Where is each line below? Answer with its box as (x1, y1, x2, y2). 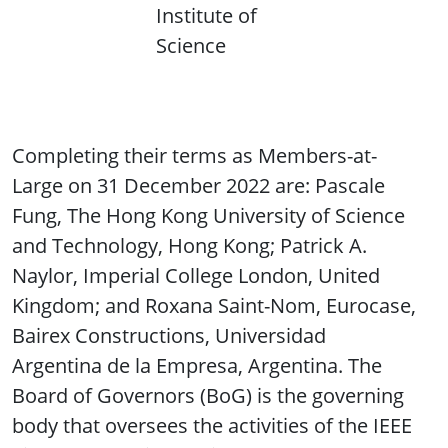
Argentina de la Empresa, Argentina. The (12, 352, 382, 380)
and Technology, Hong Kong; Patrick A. (12, 232, 367, 260)
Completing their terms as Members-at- (12, 142, 377, 170)
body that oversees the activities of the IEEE (12, 412, 412, 440)
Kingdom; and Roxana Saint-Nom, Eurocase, (12, 292, 416, 320)
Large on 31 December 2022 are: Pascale (12, 172, 385, 200)
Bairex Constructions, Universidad (12, 322, 326, 350)
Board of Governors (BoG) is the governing (12, 382, 404, 410)
